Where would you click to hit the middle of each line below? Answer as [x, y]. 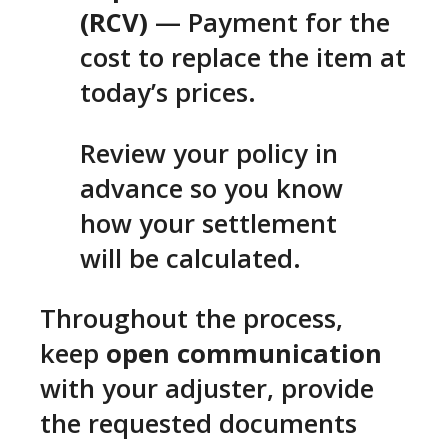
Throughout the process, [191, 319]
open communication [244, 354]
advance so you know [211, 188]
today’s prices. [168, 93]
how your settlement [208, 223]
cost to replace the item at [243, 58]
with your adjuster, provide [207, 389]
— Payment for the [269, 23]
